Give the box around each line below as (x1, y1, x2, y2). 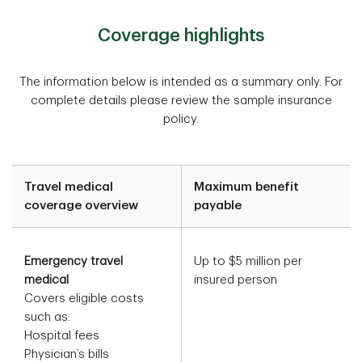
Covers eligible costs (24, 293, 144, 305)
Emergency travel (24, 255, 123, 268)
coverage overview (24, 200, 138, 213)
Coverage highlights (98, 27, 264, 45)
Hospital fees (24, 330, 99, 343)
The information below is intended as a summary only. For (19, 76, 343, 89)
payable (194, 200, 242, 213)
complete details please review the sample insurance (30, 95, 332, 107)
